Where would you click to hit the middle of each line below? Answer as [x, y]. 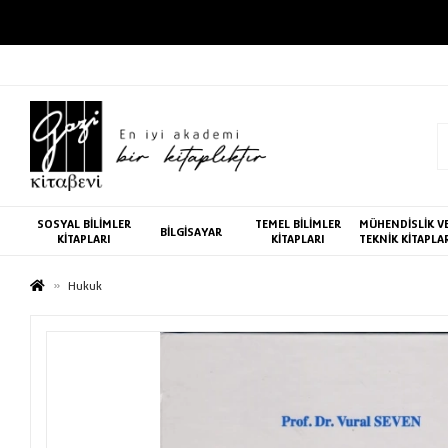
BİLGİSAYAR [190, 231]
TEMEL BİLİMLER [297, 223]
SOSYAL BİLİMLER [83, 223]
